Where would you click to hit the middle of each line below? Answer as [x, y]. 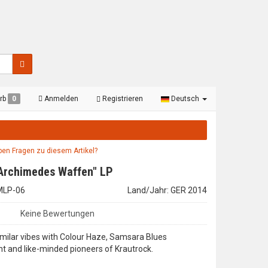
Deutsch [185, 99]
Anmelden [60, 99]
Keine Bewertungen [58, 214]
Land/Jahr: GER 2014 [167, 190]
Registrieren [122, 99]
